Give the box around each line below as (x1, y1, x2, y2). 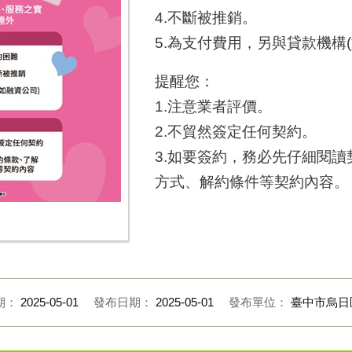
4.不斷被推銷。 (155, 9, 257, 27)
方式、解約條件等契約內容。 (155, 173, 349, 190)
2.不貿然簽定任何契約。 (155, 123, 317, 140)
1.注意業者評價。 (155, 97, 272, 115)
